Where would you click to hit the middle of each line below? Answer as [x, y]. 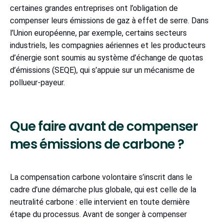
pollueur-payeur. [37, 82]
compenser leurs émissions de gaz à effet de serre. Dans [109, 20]
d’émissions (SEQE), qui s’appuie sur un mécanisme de [102, 70]
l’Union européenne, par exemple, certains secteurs [98, 33]
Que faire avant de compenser [104, 126]
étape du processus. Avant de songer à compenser [98, 214]
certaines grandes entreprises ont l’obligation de [94, 8]
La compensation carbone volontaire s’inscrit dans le [101, 177]
